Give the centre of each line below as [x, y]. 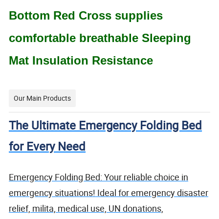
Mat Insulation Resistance [81, 61]
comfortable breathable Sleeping [100, 38]
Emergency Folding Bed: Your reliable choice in [99, 177]
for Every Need [47, 146]
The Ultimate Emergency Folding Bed [106, 125]
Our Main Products [43, 98]
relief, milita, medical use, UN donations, [86, 208]
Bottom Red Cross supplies [86, 16]
